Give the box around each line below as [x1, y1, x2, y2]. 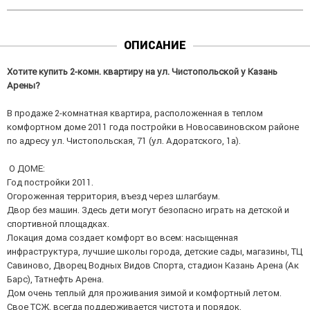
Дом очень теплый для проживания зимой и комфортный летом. [7, 288, 282, 299]
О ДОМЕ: [7, 163, 45, 174]
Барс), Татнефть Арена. [7, 274, 104, 285]
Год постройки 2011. [7, 177, 93, 188]
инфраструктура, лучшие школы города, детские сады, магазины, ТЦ [7, 246, 302, 257]
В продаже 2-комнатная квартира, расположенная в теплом [7, 108, 263, 119]
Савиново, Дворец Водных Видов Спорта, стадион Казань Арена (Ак [7, 260, 299, 271]
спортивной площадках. [7, 219, 109, 230]
